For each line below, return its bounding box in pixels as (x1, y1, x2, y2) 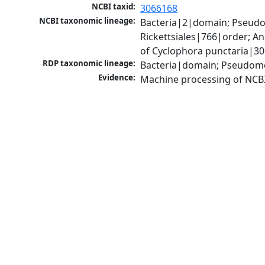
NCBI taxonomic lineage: (39, 15, 136, 27)
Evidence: (98, 72, 136, 83)
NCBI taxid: (92, 1, 136, 12)
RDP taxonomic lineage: (43, 58, 136, 69)
